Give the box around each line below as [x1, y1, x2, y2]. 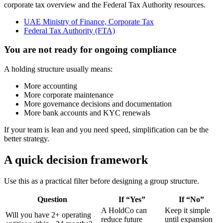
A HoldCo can [101, 206, 147, 215]
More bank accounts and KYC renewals [24, 109, 150, 117]
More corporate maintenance [24, 91, 113, 100]
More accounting [24, 82, 77, 91]
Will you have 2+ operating [5, 210, 91, 219]
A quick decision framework [4, 153, 148, 167]
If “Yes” [118, 195, 145, 204]
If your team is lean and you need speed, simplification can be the [4, 125, 209, 134]
